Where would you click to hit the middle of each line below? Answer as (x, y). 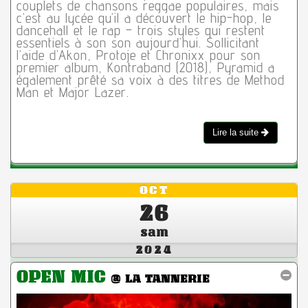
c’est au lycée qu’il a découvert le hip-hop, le (144, 18)
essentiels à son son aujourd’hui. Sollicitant (138, 43)
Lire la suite (237, 133)
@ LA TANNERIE (160, 279)
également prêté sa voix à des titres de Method (150, 80)
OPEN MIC (63, 277)
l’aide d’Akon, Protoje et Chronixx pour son (138, 55)
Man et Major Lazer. (73, 92)
